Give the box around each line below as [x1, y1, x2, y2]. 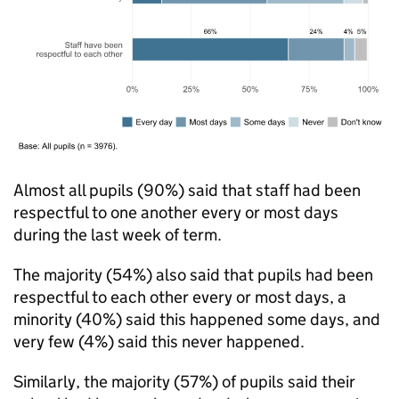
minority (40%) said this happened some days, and [13, 309, 380, 330]
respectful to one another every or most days [13, 202, 338, 223]
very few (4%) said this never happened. [13, 331, 305, 352]
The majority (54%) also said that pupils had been [13, 265, 373, 285]
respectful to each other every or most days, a [13, 287, 346, 307]
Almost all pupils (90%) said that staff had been [13, 180, 361, 200]
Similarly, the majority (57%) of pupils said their [13, 371, 355, 392]
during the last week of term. [13, 224, 222, 245]
